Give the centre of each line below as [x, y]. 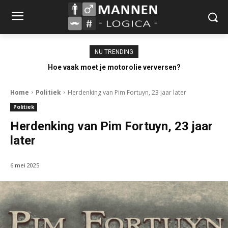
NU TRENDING [114, 52]
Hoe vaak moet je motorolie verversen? [114, 67]
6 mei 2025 [25, 165]
